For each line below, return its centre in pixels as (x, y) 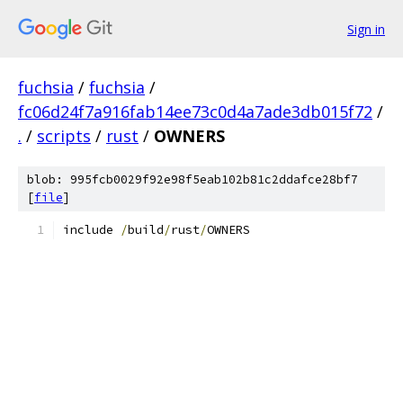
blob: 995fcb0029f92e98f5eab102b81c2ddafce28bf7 (193, 179)
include (92, 230)
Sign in (366, 29)
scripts (64, 136)
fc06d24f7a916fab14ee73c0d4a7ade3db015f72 (195, 112)
